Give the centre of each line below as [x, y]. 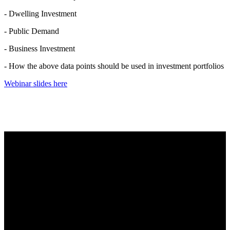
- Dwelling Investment [40, 14]
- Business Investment [40, 49]
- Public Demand [32, 31]
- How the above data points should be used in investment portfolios [114, 66]
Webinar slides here [36, 84]
